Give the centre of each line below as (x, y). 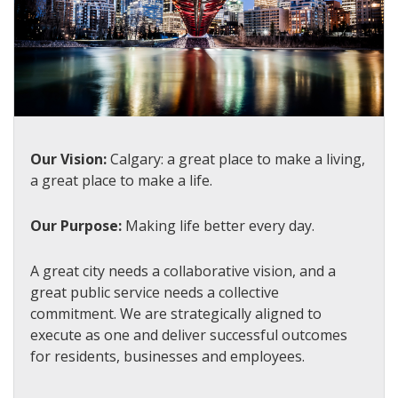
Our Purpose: (78, 226)
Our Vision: (70, 159)
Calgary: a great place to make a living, (238, 159)
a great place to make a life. (121, 181)
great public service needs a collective (155, 293)
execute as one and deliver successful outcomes (189, 335)
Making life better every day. (220, 226)
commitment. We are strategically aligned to (176, 314)
